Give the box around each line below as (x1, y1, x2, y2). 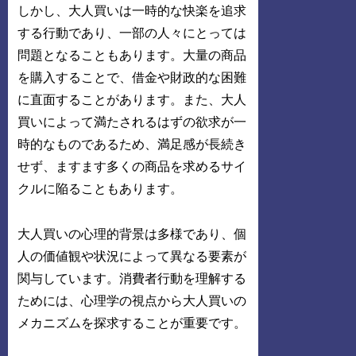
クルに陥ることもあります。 (17, 182, 184, 196)
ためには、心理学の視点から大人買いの (17, 294, 247, 308)
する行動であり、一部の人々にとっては (17, 26, 247, 41)
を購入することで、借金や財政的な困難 (17, 71, 247, 85)
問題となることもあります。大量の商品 (17, 48, 247, 63)
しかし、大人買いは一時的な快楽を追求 (17, 4, 247, 18)
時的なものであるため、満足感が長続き (17, 137, 247, 152)
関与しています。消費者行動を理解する (17, 272, 247, 286)
